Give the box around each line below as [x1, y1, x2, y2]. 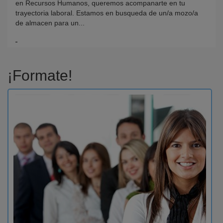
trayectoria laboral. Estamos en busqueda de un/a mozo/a [15, 9, 198, 17]
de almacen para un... [15, 19, 85, 27]
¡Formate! [7, 67, 72, 84]
